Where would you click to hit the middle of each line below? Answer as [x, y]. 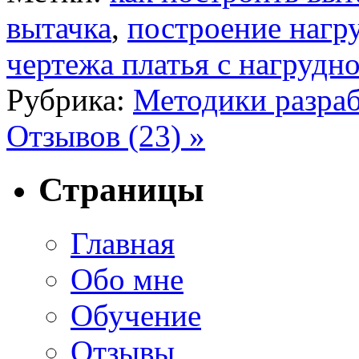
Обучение [136, 316]
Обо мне [127, 280]
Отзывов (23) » [106, 136]
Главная [123, 244]
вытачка [59, 28]
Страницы [121, 190]
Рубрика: [70, 100]
